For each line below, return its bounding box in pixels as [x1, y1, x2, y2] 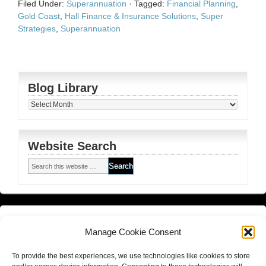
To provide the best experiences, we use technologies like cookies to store [12, 252, 250, 260]
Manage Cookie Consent [85, 227, 181, 237]
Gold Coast [18, 11, 60, 21]
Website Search [28, 140, 116, 153]
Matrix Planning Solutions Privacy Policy [12, 240, 161, 250]
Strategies [18, 24, 56, 34]
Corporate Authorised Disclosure [119, 218, 246, 229]
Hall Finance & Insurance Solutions [65, 11, 196, 21]
